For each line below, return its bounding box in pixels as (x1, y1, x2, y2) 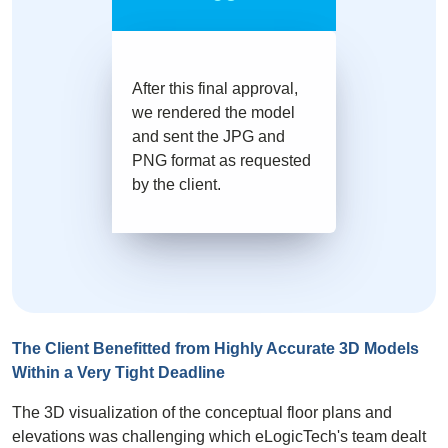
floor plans (287, 404, 361, 422)
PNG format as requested (132, 152, 311, 170)
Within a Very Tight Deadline (12, 364, 225, 382)
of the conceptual (158, 404, 287, 422)
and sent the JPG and (132, 128, 285, 146)
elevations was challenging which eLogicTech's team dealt (12, 428, 426, 446)
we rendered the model (132, 104, 295, 122)
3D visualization (44, 404, 158, 422)
